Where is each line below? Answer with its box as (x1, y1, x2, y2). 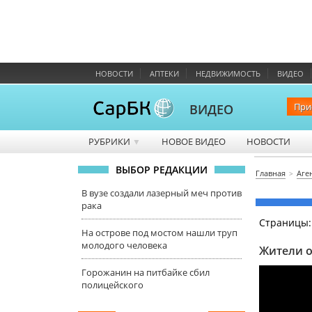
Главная (256, 168, 286, 178)
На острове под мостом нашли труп (81, 226, 237, 239)
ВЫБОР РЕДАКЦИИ (116, 163, 208, 176)
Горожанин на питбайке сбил (81, 266, 210, 279)
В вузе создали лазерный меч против (81, 187, 242, 199)
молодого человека (81, 239, 167, 251)
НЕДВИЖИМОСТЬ (196, 68, 260, 79)
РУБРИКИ (88, 135, 132, 148)
